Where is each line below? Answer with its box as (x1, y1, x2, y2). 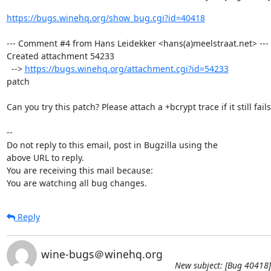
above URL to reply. (6, 151, 84, 163)
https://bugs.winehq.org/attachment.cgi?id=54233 (24, 62, 229, 74)
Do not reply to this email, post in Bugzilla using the (6, 139, 218, 151)
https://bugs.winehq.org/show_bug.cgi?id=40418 (6, 11, 205, 24)
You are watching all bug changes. (6, 177, 147, 189)
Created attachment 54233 (6, 50, 114, 62)
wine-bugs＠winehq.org (41, 246, 163, 261)
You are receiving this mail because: (6, 164, 153, 176)
